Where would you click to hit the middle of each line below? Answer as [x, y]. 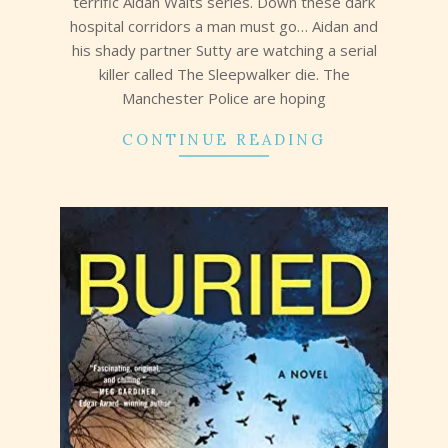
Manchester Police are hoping [224, 98]
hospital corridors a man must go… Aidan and [224, 26]
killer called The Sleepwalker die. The [224, 74]
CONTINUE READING [224, 140]
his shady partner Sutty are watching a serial [224, 50]
